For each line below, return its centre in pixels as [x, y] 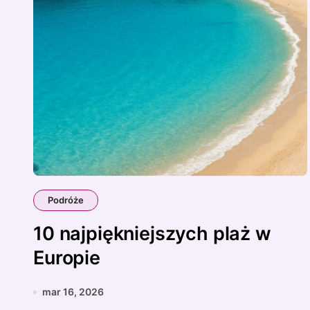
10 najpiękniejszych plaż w [152, 234]
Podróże [66, 200]
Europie [67, 258]
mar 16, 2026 [73, 292]
